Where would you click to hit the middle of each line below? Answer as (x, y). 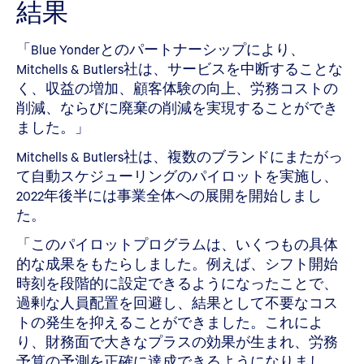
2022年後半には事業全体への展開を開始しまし (169, 195)
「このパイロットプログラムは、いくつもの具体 (177, 244)
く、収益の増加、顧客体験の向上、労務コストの (177, 88)
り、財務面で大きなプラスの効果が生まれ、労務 (177, 341)
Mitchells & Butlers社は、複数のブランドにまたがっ (180, 156)
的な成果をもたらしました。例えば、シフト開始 (177, 263)
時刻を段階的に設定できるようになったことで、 (177, 283)
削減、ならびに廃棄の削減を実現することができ (177, 107)
